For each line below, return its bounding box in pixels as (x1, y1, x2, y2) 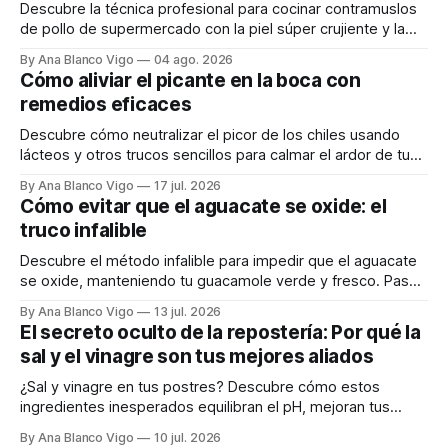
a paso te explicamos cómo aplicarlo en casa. (20, 291, 330, 310)
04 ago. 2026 (154, 51, 234, 67)
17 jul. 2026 (154, 177, 222, 193)
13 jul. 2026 (154, 303, 222, 319)
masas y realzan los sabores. (20, 417, 218, 436)
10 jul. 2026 (154, 429, 222, 445)
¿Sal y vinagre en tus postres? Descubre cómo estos (20, 377, 380, 396)
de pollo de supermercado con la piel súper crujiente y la (20, 19, 405, 38)
